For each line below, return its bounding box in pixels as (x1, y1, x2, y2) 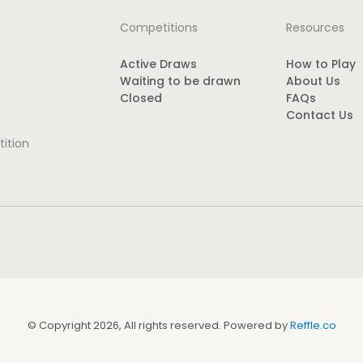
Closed (120, 90, 163, 106)
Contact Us (285, 107, 353, 123)
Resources (285, 19, 344, 36)
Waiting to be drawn (120, 73, 241, 89)
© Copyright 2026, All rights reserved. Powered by (27, 318, 290, 333)
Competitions (120, 19, 199, 36)
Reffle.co (289, 318, 336, 333)
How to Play (285, 56, 356, 72)
